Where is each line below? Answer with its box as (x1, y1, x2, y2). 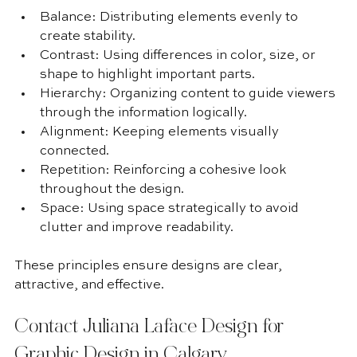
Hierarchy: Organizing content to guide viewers (40, 88, 339, 100)
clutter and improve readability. (40, 222, 233, 234)
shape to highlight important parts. (40, 69, 255, 81)
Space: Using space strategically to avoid (40, 202, 301, 215)
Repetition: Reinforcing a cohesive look (40, 164, 289, 177)
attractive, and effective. (14, 279, 164, 292)
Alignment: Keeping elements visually (40, 126, 282, 139)
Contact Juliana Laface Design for (14, 318, 288, 338)
